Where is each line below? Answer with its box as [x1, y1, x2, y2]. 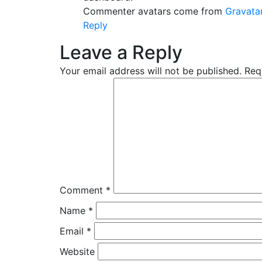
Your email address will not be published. [60, 65, 242, 77]
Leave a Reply [60, 41, 182, 64]
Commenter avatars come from [83, 5, 225, 17]
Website [60, 246, 95, 257]
